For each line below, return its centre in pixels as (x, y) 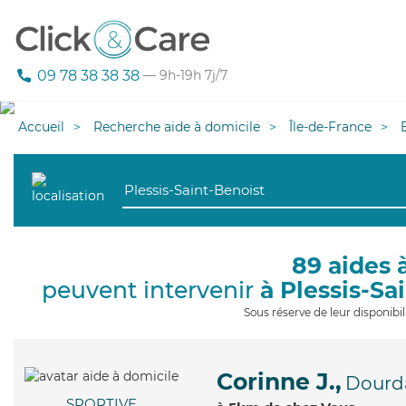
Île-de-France (330, 127)
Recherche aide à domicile (177, 127)
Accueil (41, 127)
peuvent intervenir (150, 290)
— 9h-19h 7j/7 (184, 76)
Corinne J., (279, 382)
